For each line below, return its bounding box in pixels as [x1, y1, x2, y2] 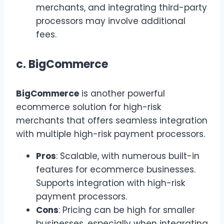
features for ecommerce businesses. [36, 163, 195, 176]
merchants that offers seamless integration [16, 114, 207, 127]
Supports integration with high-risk [36, 177, 185, 189]
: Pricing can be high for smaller [58, 204, 195, 216]
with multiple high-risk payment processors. [16, 128, 205, 140]
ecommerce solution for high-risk [16, 101, 161, 113]
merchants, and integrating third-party [36, 1, 207, 13]
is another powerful [79, 87, 165, 100]
